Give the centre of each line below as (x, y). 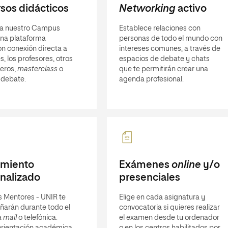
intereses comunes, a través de (169, 49)
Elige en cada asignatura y (162, 197)
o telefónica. (37, 218)
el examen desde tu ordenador (169, 218)
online (186, 165)
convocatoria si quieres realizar (169, 208)
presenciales (149, 178)
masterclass (37, 69)
